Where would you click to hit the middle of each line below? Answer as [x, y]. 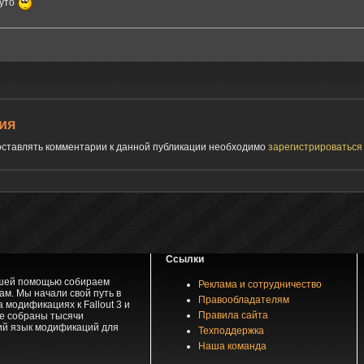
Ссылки [184, 259]
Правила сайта [233, 315]
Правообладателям [243, 299]
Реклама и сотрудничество [260, 284]
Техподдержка [231, 330]
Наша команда [232, 346]
